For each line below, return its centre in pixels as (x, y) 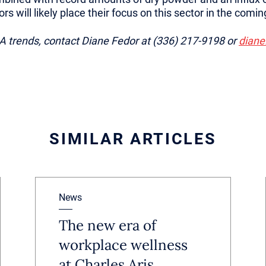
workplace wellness (123, 245)
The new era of (107, 225)
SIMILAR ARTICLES (133, 139)
